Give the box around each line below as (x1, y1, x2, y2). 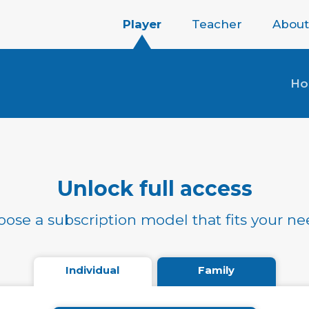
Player (123, 17, 161, 31)
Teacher (192, 17, 242, 31)
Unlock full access (57, 176, 252, 201)
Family (198, 264, 235, 277)
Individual (66, 264, 120, 277)
